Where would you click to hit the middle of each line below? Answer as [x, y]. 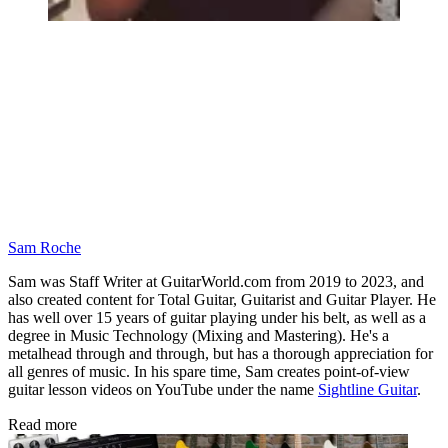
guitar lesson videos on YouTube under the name [163, 390]
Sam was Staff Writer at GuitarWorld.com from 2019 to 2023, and [216, 282]
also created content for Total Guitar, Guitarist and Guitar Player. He [222, 300]
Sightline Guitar [367, 390]
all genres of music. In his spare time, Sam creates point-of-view [209, 372]
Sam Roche [44, 248]
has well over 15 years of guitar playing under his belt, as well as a [217, 318]
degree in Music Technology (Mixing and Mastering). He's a [198, 336]
